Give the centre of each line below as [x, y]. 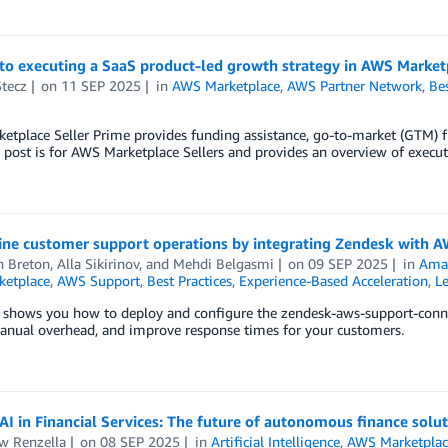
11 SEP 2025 [101, 85]
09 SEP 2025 [348, 263]
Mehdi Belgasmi [223, 263]
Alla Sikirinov [97, 263]
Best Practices [189, 280]
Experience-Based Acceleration [333, 280]
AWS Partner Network [355, 85]
